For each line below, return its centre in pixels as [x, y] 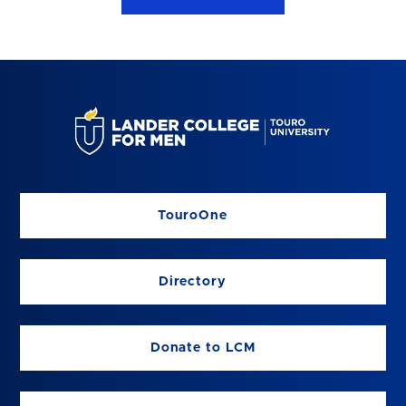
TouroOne [192, 215]
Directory [192, 281]
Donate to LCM [203, 348]
